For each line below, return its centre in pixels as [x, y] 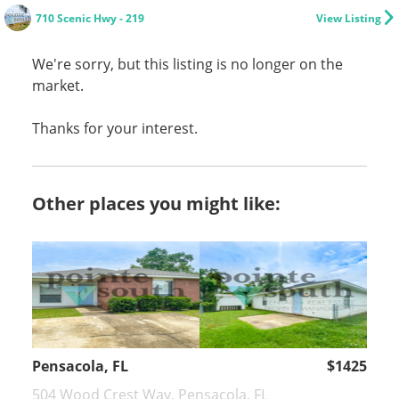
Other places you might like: [156, 204]
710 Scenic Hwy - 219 [90, 18]
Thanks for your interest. [114, 128]
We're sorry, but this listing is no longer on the [187, 64]
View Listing [349, 18]
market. [57, 85]
